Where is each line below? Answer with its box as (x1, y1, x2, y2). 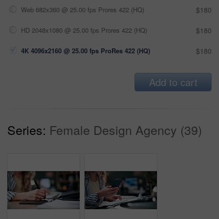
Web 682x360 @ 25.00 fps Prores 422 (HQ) (21, 5, 144, 15)
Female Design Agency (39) (49, 121, 202, 139)
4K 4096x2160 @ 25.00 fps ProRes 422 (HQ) (21, 46, 150, 56)
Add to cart (149, 75, 197, 89)
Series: (7, 121, 46, 139)
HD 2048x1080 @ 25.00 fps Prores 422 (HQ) (21, 25, 147, 35)
